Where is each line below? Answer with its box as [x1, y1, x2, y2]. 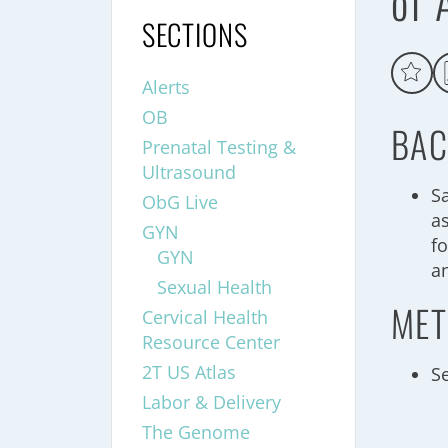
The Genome [141, 419, 250, 444]
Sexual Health [156, 274, 272, 299]
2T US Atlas [141, 359, 236, 384]
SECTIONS [141, 12, 248, 55]
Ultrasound [141, 159, 236, 184]
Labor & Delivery [141, 389, 281, 414]
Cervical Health [141, 304, 268, 329]
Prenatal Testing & [141, 134, 296, 159]
